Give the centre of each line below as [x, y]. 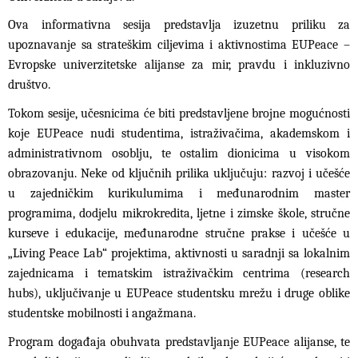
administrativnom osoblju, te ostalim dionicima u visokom [179, 153]
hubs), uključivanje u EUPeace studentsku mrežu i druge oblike [179, 293]
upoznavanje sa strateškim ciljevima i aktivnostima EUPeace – [179, 45]
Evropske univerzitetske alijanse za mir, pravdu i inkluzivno [179, 65]
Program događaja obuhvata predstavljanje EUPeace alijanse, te [179, 342]
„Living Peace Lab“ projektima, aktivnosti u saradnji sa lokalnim [179, 253]
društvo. [29, 85]
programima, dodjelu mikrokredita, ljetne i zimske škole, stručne [179, 213]
